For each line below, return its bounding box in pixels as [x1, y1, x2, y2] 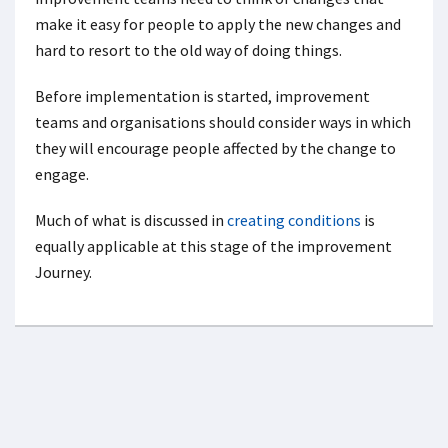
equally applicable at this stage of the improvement [35, 236, 392, 256]
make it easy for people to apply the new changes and [35, 14, 401, 34]
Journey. [35, 262, 92, 282]
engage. [35, 164, 89, 184]
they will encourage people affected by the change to [35, 138, 396, 158]
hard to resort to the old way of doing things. [35, 40, 342, 60]
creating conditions [227, 210, 361, 230]
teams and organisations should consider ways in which [35, 112, 411, 132]
